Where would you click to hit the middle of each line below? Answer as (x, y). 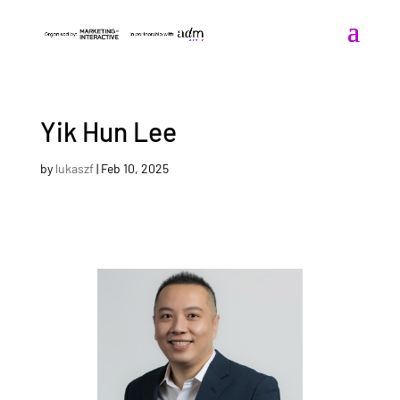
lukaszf (74, 168)
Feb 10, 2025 (134, 168)
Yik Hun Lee (108, 131)
